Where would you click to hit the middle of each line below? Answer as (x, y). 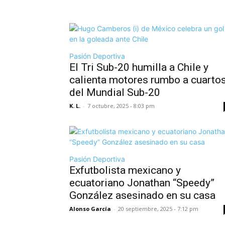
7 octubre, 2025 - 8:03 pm (121, 105)
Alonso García (90, 208)
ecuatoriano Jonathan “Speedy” (142, 183)
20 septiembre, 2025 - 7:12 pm (158, 208)
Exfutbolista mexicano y (125, 170)
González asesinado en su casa (142, 195)
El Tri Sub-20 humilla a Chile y (139, 67)
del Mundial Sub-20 (115, 92)
